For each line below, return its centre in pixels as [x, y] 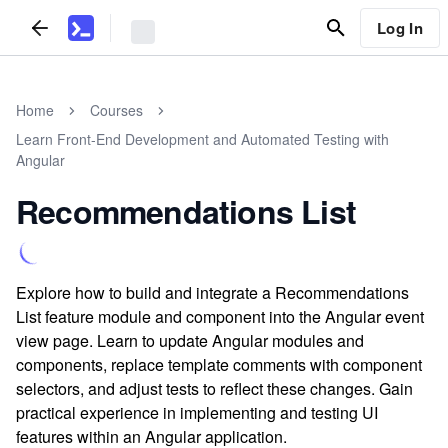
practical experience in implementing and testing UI [197, 412]
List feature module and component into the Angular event [220, 316]
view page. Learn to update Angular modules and [190, 340]
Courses [116, 110]
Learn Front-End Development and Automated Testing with [202, 139]
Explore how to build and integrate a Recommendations [212, 292]
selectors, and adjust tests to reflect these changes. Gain [214, 388]
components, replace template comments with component [219, 364]
